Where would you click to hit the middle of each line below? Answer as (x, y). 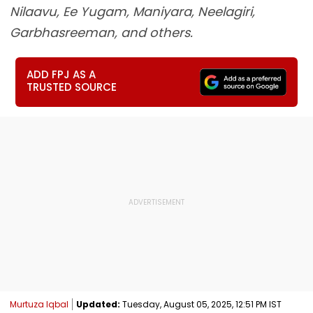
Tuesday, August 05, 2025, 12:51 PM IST (201, 304)
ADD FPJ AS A (61, 74)
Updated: (98, 304)
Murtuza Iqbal (39, 304)
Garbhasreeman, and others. (101, 32)
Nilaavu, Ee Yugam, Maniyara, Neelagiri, (132, 12)
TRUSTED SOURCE (72, 87)
